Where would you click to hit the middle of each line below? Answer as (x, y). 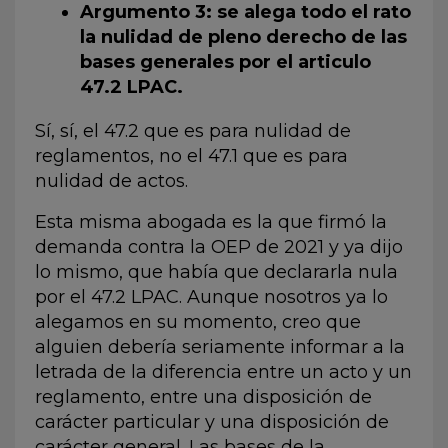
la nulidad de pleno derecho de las (243, 36)
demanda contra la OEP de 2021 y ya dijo (219, 246)
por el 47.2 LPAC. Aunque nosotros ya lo (211, 296)
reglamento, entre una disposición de (203, 396)
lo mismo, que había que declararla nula (216, 271)
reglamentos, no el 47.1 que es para (191, 155)
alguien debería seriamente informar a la (220, 346)
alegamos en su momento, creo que (198, 321)
